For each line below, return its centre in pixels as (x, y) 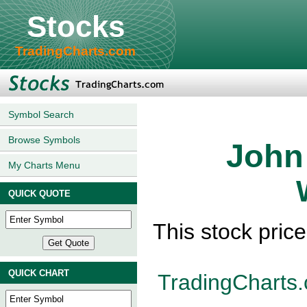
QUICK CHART (39, 273)
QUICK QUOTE (39, 194)
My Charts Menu (44, 165)
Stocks (75, 26)
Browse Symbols (44, 140)
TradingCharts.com (75, 51)
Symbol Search (41, 114)
